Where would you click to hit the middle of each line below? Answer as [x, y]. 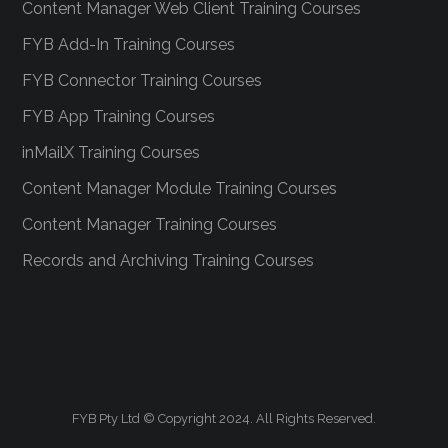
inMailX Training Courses [111, 153]
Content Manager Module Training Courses [179, 189]
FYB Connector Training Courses [142, 81]
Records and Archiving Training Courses [168, 261]
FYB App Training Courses [118, 117]
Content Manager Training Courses [149, 225]
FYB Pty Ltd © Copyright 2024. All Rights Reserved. [224, 419]
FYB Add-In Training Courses [128, 45]
